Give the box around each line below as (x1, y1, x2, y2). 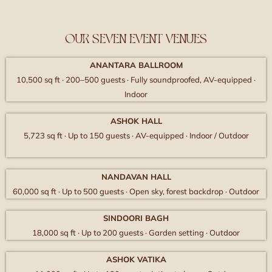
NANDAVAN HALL (101, 171, 171, 182)
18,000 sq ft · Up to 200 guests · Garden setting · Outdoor (32, 227, 240, 237)
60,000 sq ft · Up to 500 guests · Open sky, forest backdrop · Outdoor (13, 186, 259, 196)
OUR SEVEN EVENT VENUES (65, 29, 207, 46)
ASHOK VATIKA (106, 254, 166, 264)
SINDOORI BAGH (103, 212, 169, 223)
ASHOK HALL (110, 115, 162, 126)
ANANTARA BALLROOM (89, 59, 183, 70)
